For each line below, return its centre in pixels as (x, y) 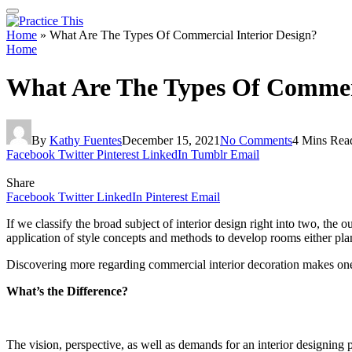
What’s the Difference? (67, 291)
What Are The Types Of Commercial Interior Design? (183, 35)
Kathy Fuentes (86, 140)
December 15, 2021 (171, 140)
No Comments (256, 140)
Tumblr (209, 154)
